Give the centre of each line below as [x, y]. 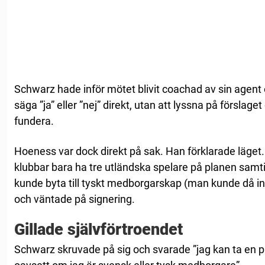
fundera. [34, 121]
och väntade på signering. [75, 199]
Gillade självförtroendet [98, 229]
